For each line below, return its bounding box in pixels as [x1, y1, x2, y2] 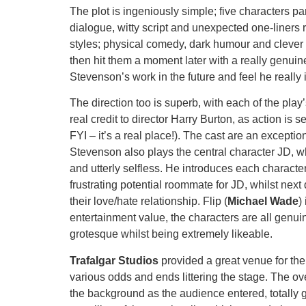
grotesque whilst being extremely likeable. [70, 228, 273, 240]
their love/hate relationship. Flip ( [70, 195, 227, 208]
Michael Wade [227, 195, 298, 208]
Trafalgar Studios [70, 254, 158, 266]
